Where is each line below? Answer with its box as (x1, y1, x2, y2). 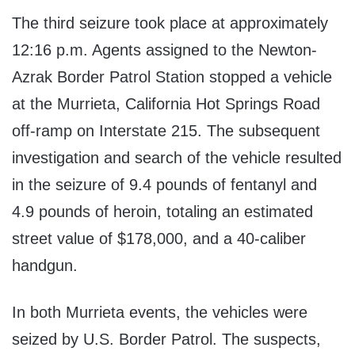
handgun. (12, 257, 78, 275)
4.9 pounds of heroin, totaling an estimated (12, 203, 313, 221)
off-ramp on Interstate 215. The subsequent (12, 122, 320, 140)
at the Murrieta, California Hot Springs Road (12, 95, 320, 113)
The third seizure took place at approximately (12, 14, 328, 32)
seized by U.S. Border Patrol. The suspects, (12, 330, 321, 349)
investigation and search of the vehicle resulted (12, 149, 342, 167)
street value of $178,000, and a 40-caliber (12, 230, 306, 248)
